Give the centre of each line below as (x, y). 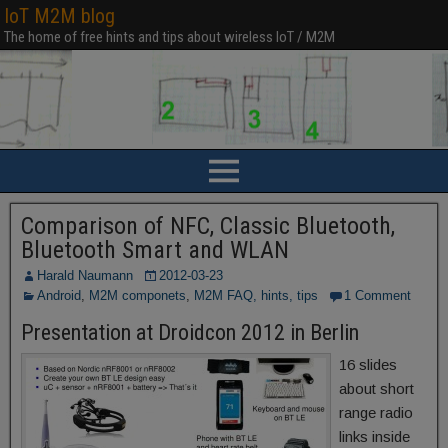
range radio (376, 412)
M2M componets (137, 295)
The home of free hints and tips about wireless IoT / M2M (169, 37)
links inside (374, 436)
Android (59, 295)
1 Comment (377, 295)
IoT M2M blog (59, 16)
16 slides (368, 364)
